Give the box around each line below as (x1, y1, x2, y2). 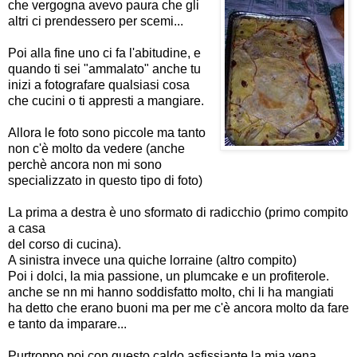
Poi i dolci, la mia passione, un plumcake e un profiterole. (8, 269, 329, 283)
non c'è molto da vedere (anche (8, 141, 185, 155)
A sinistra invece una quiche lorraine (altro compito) (8, 253, 296, 267)
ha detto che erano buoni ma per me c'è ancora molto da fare (8, 300, 349, 315)
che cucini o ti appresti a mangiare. (8, 93, 204, 108)
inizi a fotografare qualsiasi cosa (8, 77, 190, 92)
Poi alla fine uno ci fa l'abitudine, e (8, 45, 201, 60)
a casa (8, 221, 45, 235)
